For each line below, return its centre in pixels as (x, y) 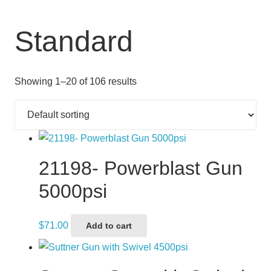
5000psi (73, 191)
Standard (74, 41)
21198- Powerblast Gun (141, 168)
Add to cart (109, 225)
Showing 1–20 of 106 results (76, 81)
